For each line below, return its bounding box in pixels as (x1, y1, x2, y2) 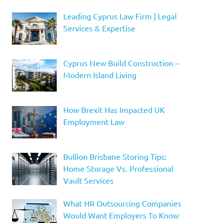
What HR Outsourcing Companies (63, 198, 181, 208)
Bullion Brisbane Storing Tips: (63, 151, 167, 161)
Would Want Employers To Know (63, 210, 179, 220)
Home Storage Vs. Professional (63, 163, 173, 173)
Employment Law (63, 116, 124, 126)
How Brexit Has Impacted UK (63, 104, 165, 114)
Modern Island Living (63, 70, 136, 80)
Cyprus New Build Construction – (63, 58, 179, 68)
